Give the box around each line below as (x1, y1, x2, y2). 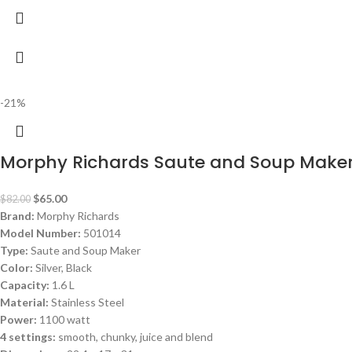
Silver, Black (35, 261, 92, 275)
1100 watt (39, 313, 90, 327)
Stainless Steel (51, 295, 124, 310)
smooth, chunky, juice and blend (56, 330, 213, 344)
